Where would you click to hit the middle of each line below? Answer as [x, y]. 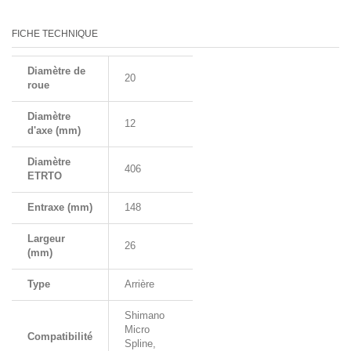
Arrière [139, 284]
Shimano [145, 315]
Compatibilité [60, 337]
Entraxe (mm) [60, 207]
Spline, [140, 344]
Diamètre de [56, 71]
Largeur [46, 239]
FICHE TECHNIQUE [55, 34]
